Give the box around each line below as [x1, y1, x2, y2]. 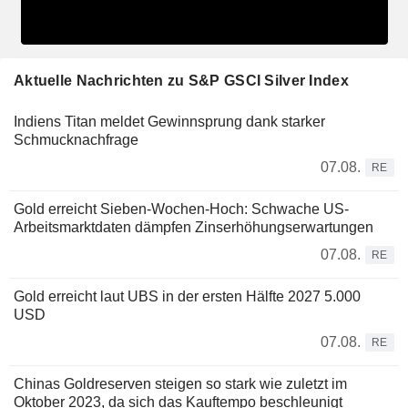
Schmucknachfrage [14, 131, 138, 148]
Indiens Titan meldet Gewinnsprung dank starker [14, 113, 325, 129]
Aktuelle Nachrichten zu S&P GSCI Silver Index [14, 72, 349, 88]
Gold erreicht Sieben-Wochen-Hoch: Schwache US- [14, 200, 349, 217]
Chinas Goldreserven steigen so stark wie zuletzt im [14, 375, 347, 392]
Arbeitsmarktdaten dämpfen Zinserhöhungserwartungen [14, 219, 373, 235]
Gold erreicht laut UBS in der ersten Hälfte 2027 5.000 [14, 288, 361, 304]
